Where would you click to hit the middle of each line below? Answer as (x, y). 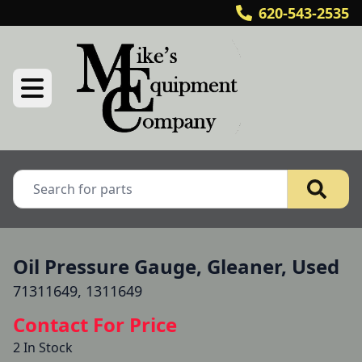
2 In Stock (43, 347)
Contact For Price (95, 324)
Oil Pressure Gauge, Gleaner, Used (176, 266)
